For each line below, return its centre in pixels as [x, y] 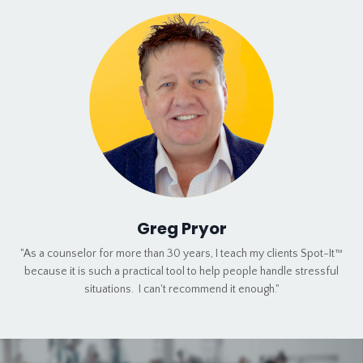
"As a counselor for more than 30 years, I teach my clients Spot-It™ [181, 253]
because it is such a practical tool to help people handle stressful [181, 271]
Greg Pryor [181, 228]
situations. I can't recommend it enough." [181, 289]
